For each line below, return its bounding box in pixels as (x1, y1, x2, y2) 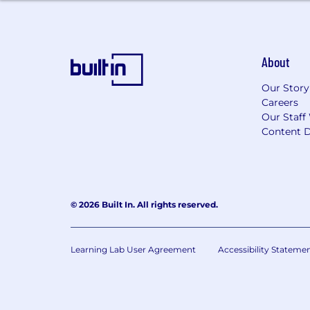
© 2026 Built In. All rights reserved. (71, 199, 218, 210)
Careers (262, 96, 298, 109)
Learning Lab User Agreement (71, 244, 196, 255)
